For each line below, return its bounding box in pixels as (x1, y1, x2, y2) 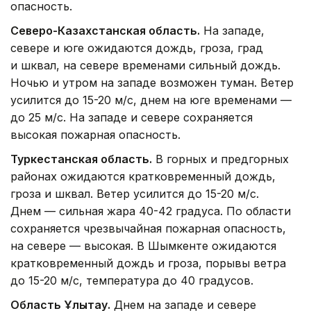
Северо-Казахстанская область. (10, 24, 200, 38)
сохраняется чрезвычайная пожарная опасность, (10, 221, 286, 236)
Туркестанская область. (10, 152, 152, 167)
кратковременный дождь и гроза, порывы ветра (10, 256, 286, 271)
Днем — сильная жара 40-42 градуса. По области (10, 204, 291, 219)
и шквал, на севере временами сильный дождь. (10, 58, 280, 73)
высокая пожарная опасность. (10, 128, 180, 142)
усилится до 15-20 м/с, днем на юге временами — (10, 93, 292, 108)
